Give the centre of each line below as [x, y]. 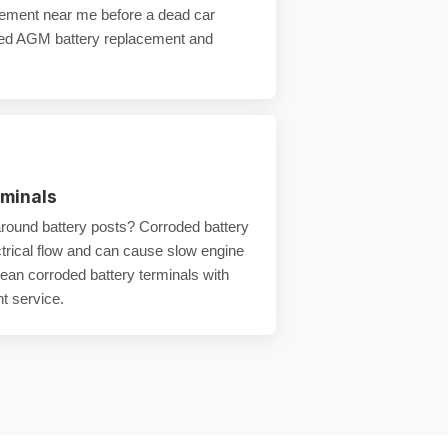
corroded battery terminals [113, 274]
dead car [186, 14]
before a [127, 14]
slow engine [205, 250]
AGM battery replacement [100, 38]
